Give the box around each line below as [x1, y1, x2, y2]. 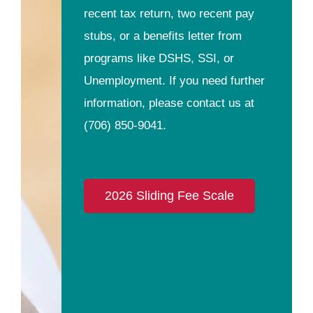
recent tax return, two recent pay [83, 6, 254, 20]
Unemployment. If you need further [83, 73, 265, 87]
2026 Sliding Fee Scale [104, 188, 234, 203]
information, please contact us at [83, 96, 254, 110]
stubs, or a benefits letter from [83, 29, 242, 43]
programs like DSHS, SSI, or [83, 51, 234, 65]
